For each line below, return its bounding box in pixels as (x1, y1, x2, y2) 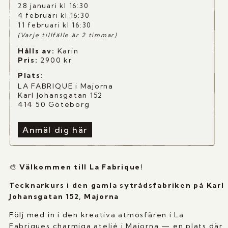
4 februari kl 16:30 (17, 11, 90, 19)
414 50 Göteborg (17, 100, 90, 109)
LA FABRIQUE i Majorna (17, 81, 113, 91)
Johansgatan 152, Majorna (9, 192, 120, 202)
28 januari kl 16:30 (17, 2, 89, 10)
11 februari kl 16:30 (17, 21, 92, 29)
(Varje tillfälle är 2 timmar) (17, 31, 117, 39)
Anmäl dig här (22, 125, 88, 135)
